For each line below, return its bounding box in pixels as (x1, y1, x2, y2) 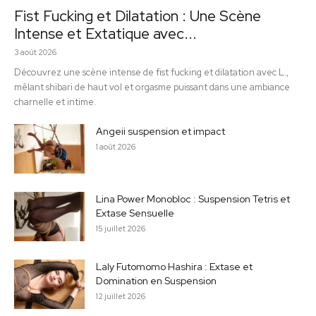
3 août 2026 (14, 47, 56, 57)
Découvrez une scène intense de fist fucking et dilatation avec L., (14, 66, 288, 78)
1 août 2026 (96, 141, 135, 152)
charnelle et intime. (14, 95, 96, 108)
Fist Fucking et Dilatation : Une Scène (14, 6, 261, 25)
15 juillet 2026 (96, 223, 145, 233)
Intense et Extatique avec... (14, 23, 197, 43)
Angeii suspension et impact (96, 124, 225, 138)
